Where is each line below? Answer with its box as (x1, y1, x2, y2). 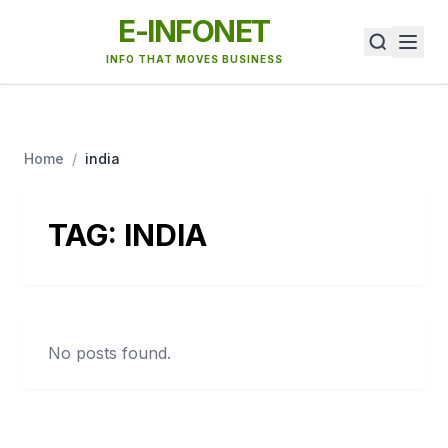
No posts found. (48, 343, 171, 363)
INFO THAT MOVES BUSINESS (105, 53, 283, 65)
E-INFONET (118, 13, 270, 49)
